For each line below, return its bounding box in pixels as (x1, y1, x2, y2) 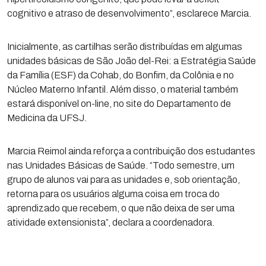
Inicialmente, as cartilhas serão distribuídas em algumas (7, 42, 242, 52)
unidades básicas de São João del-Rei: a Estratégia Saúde (7, 56, 256, 66)
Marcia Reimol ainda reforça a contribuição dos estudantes (7, 146, 255, 156)
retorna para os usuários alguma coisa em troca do (7, 189, 220, 199)
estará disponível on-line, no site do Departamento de (7, 99, 231, 109)
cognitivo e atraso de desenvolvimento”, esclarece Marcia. (7, 8, 251, 18)
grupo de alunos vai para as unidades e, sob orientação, (7, 175, 240, 185)
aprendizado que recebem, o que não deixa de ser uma (7, 203, 235, 213)
